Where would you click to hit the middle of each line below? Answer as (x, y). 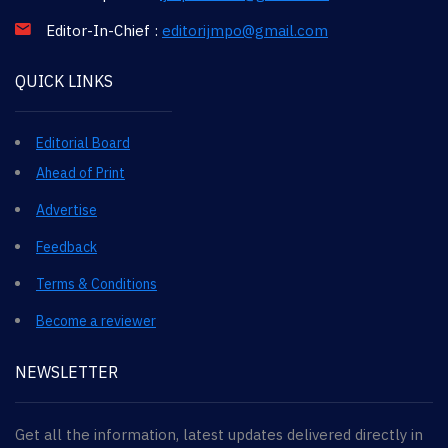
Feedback (66, 246)
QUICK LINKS (64, 80)
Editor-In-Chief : (102, 30)
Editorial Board (83, 142)
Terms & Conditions (96, 283)
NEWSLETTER (66, 371)
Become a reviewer (96, 320)
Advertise (66, 209)
